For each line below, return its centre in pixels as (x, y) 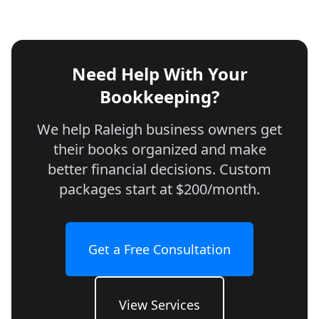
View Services (159, 305)
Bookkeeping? (159, 96)
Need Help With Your (159, 74)
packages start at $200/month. (159, 189)
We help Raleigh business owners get (159, 129)
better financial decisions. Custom (159, 169)
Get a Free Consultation (159, 249)
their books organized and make (159, 149)
